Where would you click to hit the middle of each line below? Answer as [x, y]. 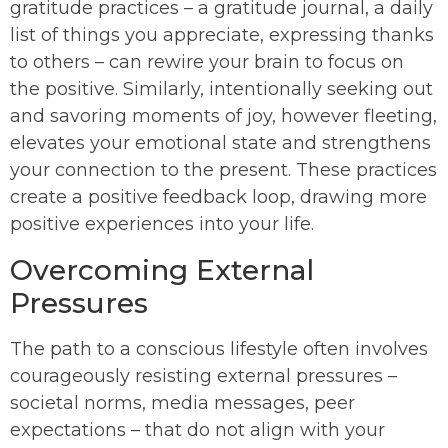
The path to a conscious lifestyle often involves [219, 349]
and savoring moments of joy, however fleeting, [223, 116]
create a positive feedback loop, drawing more [218, 197]
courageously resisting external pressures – [203, 376]
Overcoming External [162, 270]
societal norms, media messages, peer [182, 403]
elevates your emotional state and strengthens [220, 143]
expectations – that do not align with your [197, 430]
